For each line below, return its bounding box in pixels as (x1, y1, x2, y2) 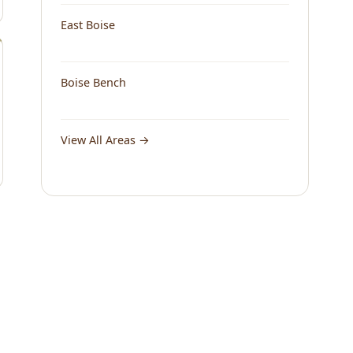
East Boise (61, 17, 115, 32)
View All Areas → (61, 132, 150, 147)
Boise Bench (61, 74, 126, 90)
